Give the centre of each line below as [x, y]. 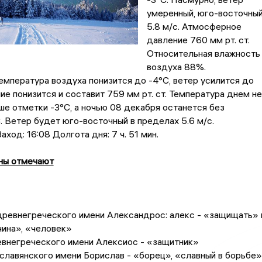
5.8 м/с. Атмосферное [194, 27]
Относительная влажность [203, 54]
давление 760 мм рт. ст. [198, 40]
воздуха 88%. [176, 67]
